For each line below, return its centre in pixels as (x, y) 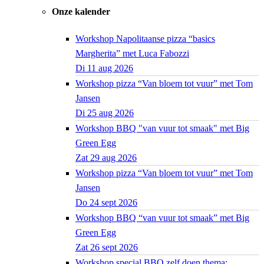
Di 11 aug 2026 (104, 68)
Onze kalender (81, 11)
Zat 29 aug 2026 (106, 157)
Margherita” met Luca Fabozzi (132, 53)
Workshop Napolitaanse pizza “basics (145, 38)
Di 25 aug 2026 (105, 113)
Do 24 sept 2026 (106, 202)
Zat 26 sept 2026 (107, 247)
